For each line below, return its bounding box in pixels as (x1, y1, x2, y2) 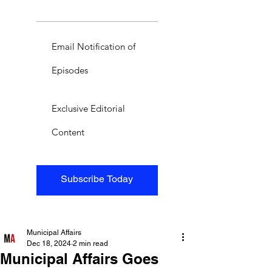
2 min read (73, 239, 108, 248)
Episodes (52, 64, 88, 76)
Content (52, 126, 84, 138)
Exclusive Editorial (52, 102, 125, 114)
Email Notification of (52, 40, 135, 52)
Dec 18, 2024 (27, 239, 71, 248)
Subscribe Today (61, 172, 134, 185)
